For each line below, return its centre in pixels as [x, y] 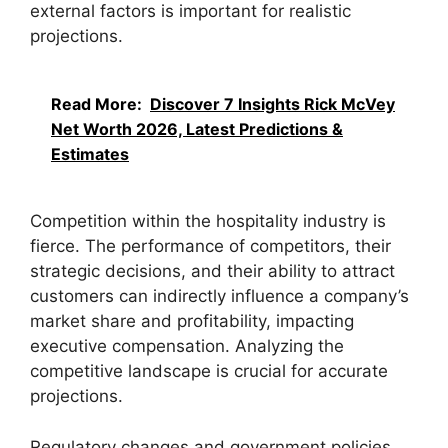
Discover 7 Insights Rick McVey [272, 103]
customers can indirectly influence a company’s [219, 296]
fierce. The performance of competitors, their [210, 246]
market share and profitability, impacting [192, 321]
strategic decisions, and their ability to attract [212, 271]
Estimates [90, 153]
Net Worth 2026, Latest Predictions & [197, 128]
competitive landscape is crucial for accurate [209, 371]
